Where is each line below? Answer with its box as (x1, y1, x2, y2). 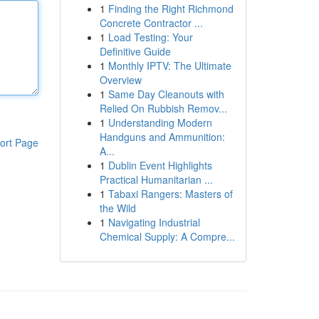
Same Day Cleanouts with (108, 87, 224, 101)
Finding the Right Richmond (108, 1, 234, 16)
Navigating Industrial (108, 215, 200, 229)
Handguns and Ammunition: (99, 130, 225, 144)
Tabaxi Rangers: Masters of (108, 187, 233, 201)
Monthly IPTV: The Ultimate (108, 58, 231, 73)
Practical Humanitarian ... (99, 172, 213, 187)
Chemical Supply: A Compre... (99, 229, 235, 244)
